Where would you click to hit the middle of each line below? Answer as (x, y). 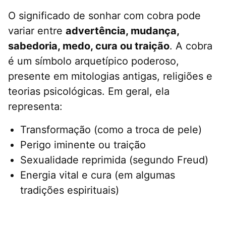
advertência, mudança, (122, 31)
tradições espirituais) (70, 190)
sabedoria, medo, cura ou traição (89, 46)
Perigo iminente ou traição (83, 145)
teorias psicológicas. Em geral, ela (89, 92)
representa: (35, 107)
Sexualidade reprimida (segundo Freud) (114, 160)
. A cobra (191, 46)
